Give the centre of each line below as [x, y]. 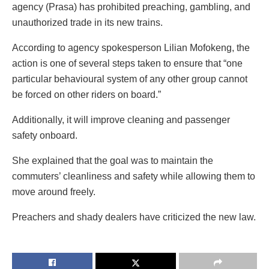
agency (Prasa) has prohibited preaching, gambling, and [131, 7]
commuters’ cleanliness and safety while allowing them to [134, 176]
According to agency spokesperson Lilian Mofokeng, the [131, 47]
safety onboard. [45, 135]
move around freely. [54, 192]
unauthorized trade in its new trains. [87, 22]
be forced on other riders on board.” [86, 94]
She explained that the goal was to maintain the [113, 160]
